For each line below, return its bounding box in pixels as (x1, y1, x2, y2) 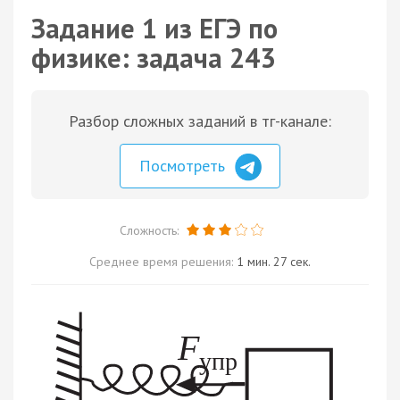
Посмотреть (139, 155, 229, 176)
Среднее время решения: (89, 253, 237, 270)
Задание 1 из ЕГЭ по (31, 11, 278, 46)
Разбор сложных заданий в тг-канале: (69, 111, 331, 131)
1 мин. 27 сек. (237, 253, 311, 270)
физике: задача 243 (31, 40, 275, 75)
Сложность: (119, 221, 182, 238)
